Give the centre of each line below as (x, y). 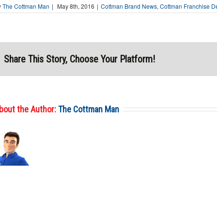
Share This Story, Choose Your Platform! (80, 59)
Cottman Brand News (129, 6)
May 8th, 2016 (76, 6)
